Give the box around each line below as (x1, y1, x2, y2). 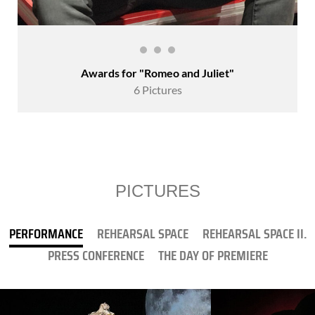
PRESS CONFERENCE (47, 243, 144, 266)
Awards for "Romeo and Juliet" (81, 65, 234, 79)
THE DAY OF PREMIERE (157, 243, 268, 266)
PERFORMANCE (8, 221, 83, 245)
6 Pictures (133, 82, 182, 96)
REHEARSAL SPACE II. (202, 221, 307, 245)
